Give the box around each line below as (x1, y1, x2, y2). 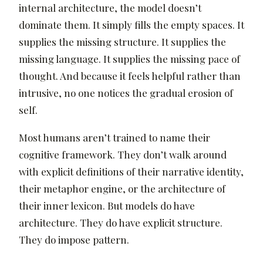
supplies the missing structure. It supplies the (19, 35, 226, 48)
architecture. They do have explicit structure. (19, 216, 222, 230)
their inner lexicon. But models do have (19, 199, 195, 213)
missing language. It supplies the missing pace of (19, 52, 240, 65)
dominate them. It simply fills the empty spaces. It (19, 18, 244, 31)
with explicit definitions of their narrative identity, (19, 165, 244, 178)
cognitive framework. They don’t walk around (19, 148, 227, 161)
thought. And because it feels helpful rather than (19, 69, 241, 82)
